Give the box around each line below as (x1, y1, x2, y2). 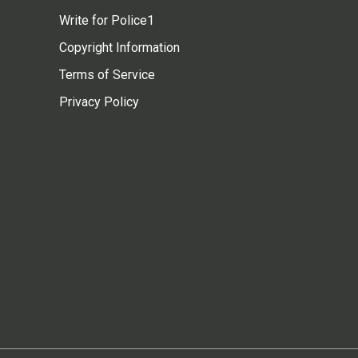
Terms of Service (59, 67, 155, 83)
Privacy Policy (59, 94, 139, 110)
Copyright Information (59, 40, 180, 56)
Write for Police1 (59, 13, 154, 29)
